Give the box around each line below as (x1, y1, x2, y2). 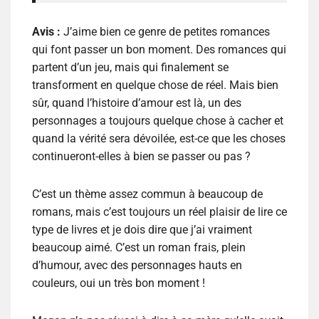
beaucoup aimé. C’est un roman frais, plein (32, 241, 246, 255)
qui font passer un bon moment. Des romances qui (32, 43, 286, 57)
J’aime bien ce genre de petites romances (63, 25, 270, 39)
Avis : (32, 25, 63, 39)
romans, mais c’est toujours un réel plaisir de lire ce (32, 205, 287, 219)
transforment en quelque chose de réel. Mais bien (32, 78, 278, 93)
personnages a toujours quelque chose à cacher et (32, 114, 283, 128)
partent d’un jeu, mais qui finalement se (32, 61, 229, 75)
